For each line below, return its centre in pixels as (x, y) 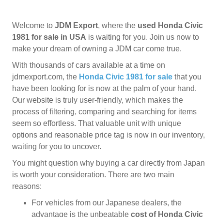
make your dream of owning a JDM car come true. (97, 49)
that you (187, 77)
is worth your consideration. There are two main (93, 175)
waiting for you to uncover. (57, 147)
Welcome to (33, 25)
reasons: (27, 186)
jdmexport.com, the (46, 77)
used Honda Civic (170, 25)
